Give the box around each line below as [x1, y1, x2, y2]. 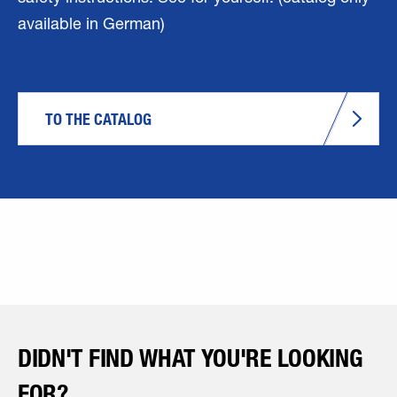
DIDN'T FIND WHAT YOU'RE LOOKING [18, 343, 363, 373]
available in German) [18, 18, 165, 34]
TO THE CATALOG [45, 109, 152, 129]
